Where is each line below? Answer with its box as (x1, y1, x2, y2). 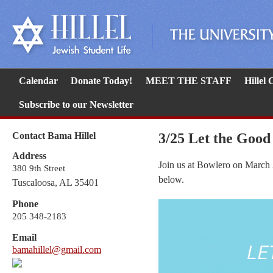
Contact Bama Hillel (12, 130, 96, 141)
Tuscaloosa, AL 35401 (12, 177, 99, 188)
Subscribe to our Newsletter (18, 99, 133, 110)
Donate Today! (71, 76, 133, 86)
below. (158, 174, 184, 185)
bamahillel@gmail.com (12, 244, 101, 255)
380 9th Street (12, 163, 65, 173)
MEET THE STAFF (145, 76, 232, 86)
